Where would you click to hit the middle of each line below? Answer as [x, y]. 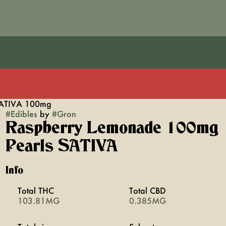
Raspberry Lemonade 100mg [112, 128]
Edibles [24, 114]
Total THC [36, 190]
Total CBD [147, 190]
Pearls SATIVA [61, 146]
